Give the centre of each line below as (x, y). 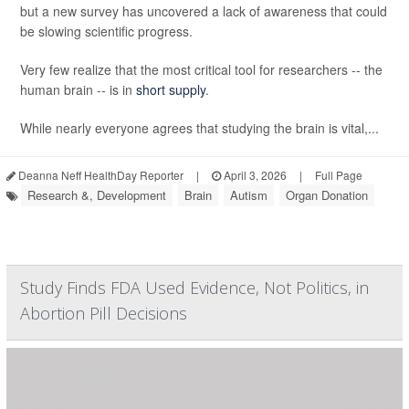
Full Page (339, 175)
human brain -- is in (78, 90)
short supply (171, 90)
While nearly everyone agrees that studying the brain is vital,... (199, 128)
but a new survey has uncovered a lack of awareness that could (204, 11)
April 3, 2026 (254, 175)
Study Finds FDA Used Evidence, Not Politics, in (194, 288)
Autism (249, 195)
